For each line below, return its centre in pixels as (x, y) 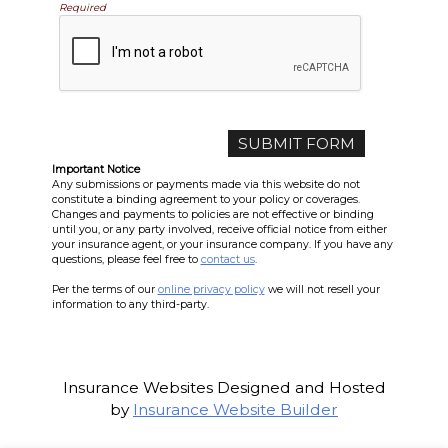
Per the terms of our (104, 289)
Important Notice (95, 169)
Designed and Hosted (299, 387)
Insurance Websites (137, 387)
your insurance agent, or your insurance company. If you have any (222, 244)
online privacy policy (211, 289)
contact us (227, 259)
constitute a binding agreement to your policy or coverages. (205, 199)
